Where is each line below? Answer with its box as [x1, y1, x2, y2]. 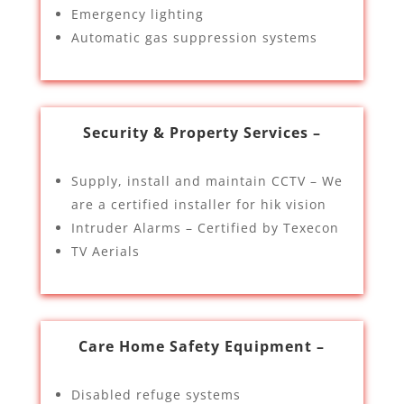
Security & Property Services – [82, 123, 321, 142]
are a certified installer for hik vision [70, 196, 326, 213]
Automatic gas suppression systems [70, 29, 317, 46]
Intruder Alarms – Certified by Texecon [70, 219, 339, 236]
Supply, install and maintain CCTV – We [70, 172, 343, 189]
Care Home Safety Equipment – [78, 336, 326, 356]
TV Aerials [70, 243, 140, 260]
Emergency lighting [70, 5, 204, 23]
